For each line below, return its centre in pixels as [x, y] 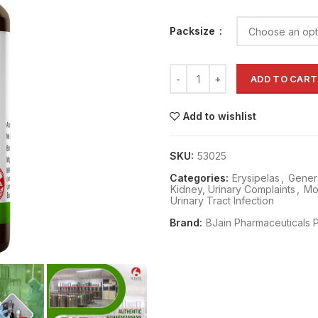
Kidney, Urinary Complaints [233, 189]
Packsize [194, 31]
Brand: [187, 223]
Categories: [201, 178]
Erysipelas [256, 178]
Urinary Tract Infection [222, 201]
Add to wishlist [220, 116]
